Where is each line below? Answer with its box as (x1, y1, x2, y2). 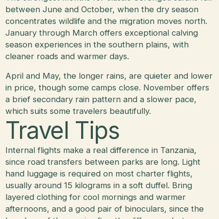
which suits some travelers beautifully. (5, 106, 152, 116)
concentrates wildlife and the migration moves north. (5, 16, 208, 26)
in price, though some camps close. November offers (5, 82, 210, 92)
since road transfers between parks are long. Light (5, 156, 201, 167)
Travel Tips (5, 115, 120, 145)
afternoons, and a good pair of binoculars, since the (5, 203, 204, 214)
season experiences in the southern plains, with (5, 39, 189, 49)
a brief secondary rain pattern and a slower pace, (5, 94, 197, 104)
